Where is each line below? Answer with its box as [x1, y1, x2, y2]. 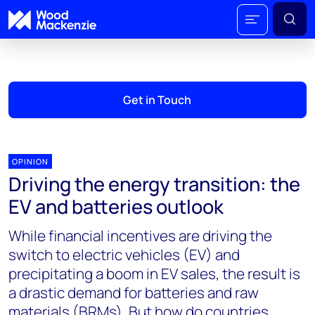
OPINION [12, 156, 49, 167]
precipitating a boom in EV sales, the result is [8, 264, 300, 283]
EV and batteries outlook [8, 193, 224, 219]
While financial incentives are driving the [8, 226, 272, 245]
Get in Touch [123, 92, 192, 108]
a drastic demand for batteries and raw [8, 283, 259, 302]
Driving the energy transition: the [8, 171, 300, 197]
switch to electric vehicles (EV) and [8, 245, 240, 264]
